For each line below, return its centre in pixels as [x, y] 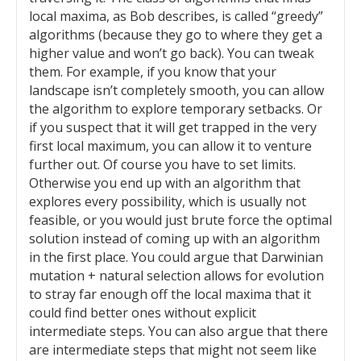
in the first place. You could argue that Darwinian [176, 257]
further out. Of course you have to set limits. [162, 164]
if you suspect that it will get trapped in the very [173, 127]
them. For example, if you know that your [153, 72]
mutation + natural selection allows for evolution [176, 276]
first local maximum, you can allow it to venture [170, 146]
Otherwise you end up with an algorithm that [165, 183]
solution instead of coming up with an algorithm [174, 239]
